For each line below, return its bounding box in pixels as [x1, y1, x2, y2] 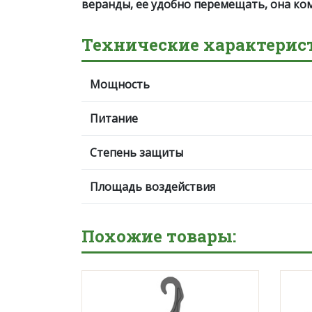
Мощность [90, 77, 150, 92]
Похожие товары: [81, 225, 236, 247]
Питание [90, 111, 138, 126]
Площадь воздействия [90, 179, 215, 194]
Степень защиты [90, 145, 183, 160]
